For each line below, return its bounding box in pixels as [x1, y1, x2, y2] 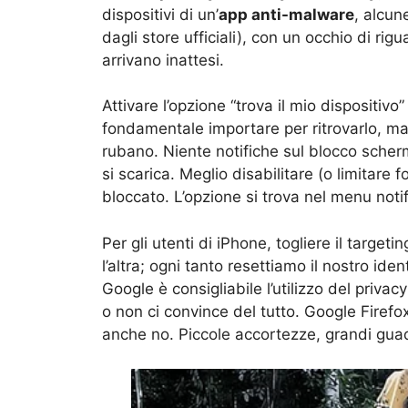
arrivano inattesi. [102, 50, 224, 69]
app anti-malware [219, 5, 354, 24]
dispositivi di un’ [102, 5, 219, 24]
